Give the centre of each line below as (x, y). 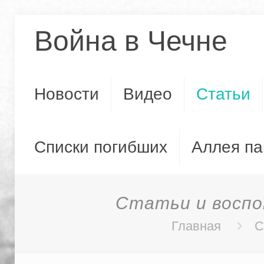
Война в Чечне (131, 41)
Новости (66, 94)
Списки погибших (100, 147)
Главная (197, 226)
